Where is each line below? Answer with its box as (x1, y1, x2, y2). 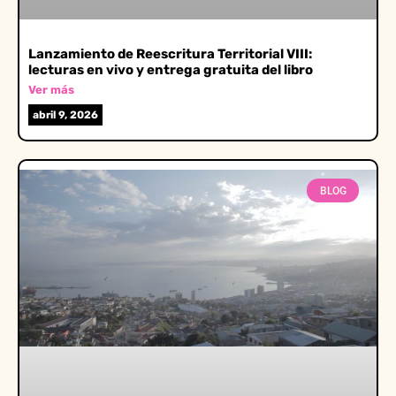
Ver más (28, 83, 74, 97)
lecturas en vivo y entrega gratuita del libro (28, 62, 313, 79)
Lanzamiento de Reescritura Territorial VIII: (28, 46, 312, 63)
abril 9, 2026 (33, 109, 98, 122)
